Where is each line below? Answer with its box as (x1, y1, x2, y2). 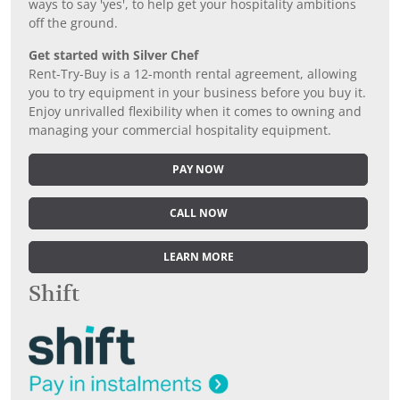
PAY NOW (172, 163, 224, 177)
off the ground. (29, 16, 118, 31)
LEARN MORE (162, 251, 234, 264)
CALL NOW (169, 207, 228, 221)
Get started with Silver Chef (29, 48, 198, 63)
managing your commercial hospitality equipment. (29, 123, 331, 138)
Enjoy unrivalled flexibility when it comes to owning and (29, 104, 362, 120)
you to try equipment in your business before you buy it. (29, 86, 366, 101)
